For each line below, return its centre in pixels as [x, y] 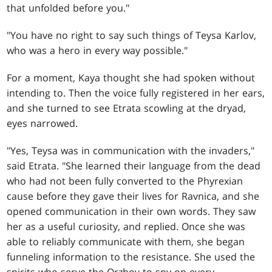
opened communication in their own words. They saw [131, 211]
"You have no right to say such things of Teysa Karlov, [132, 35]
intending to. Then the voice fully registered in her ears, [136, 93]
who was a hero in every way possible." [97, 50]
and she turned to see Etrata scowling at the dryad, [127, 108]
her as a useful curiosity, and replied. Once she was [126, 226]
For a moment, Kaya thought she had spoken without [131, 77]
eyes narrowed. [42, 123]
